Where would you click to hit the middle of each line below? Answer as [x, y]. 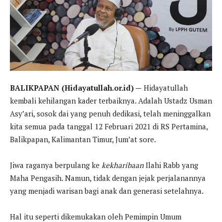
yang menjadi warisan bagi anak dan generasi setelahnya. [107, 191]
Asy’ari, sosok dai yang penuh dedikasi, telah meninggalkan [110, 114]
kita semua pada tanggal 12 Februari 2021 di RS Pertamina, [109, 127]
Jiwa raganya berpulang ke [56, 165]
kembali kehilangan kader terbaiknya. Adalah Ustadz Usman [111, 101]
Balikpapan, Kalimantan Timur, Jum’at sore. [83, 139]
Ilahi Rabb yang [171, 165]
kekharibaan [123, 165]
